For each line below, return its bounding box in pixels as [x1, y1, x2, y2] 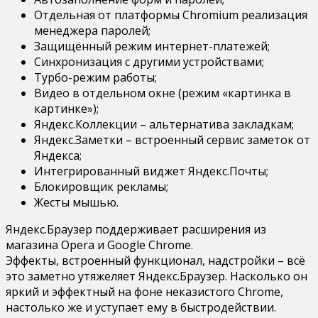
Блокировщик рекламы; [34, 178, 168, 194]
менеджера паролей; [34, 22, 150, 38]
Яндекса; [34, 147, 82, 163]
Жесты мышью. [34, 194, 119, 210]
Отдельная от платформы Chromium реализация [34, 6, 307, 23]
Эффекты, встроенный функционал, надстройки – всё [6, 252, 305, 268]
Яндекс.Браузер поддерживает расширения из [6, 221, 266, 237]
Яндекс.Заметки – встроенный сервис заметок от [34, 131, 310, 148]
